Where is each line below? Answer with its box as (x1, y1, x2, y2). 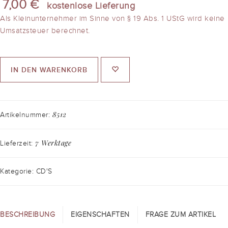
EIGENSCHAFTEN (71, 210, 130, 219)
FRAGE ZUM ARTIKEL (145, 210, 216, 219)
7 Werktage (35, 138, 71, 148)
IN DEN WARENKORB (11, 66, 88, 74)
